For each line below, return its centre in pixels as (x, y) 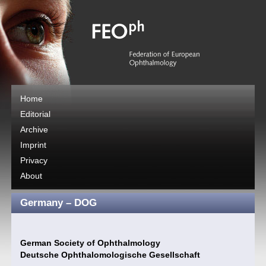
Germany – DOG (59, 203)
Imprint (34, 145)
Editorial (36, 114)
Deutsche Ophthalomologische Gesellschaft (110, 255)
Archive (34, 129)
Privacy (34, 160)
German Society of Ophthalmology (91, 243)
